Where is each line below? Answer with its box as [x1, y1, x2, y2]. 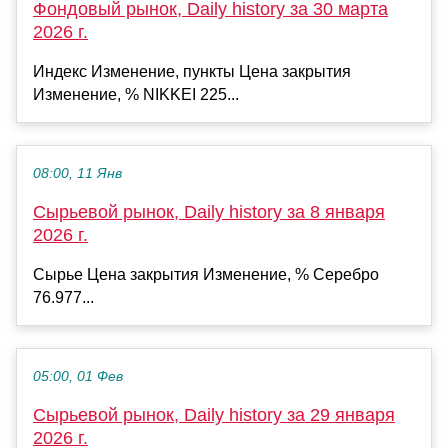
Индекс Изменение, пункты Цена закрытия [33, 62, 351, 80]
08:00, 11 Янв [33, 165, 122, 181]
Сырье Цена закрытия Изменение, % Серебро [33, 265, 379, 283]
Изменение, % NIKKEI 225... [33, 85, 239, 103]
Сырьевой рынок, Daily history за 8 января [33, 201, 385, 222]
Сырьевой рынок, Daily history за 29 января [33, 404, 395, 425]
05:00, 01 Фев [33, 368, 123, 384]
